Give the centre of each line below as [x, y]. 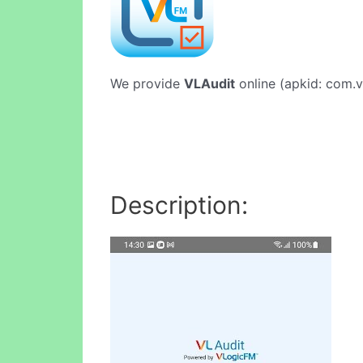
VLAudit [209, 83]
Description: [179, 205]
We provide [147, 83]
